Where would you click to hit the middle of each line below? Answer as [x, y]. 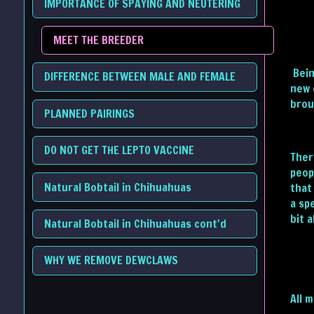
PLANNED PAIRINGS [90, 113]
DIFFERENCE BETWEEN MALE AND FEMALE [141, 77]
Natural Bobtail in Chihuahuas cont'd [135, 223]
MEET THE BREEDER [100, 40]
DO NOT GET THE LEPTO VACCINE [119, 150]
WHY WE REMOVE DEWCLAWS [112, 260]
